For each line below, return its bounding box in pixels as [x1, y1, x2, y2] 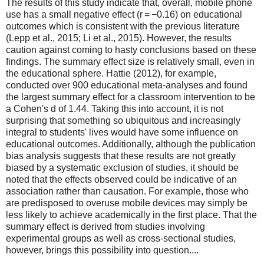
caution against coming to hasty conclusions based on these [6, 44, 256, 55]
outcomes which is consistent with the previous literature [6, 21, 240, 31]
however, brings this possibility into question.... [6, 245, 199, 255]
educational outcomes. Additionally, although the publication [6, 138, 256, 149]
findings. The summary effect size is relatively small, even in [6, 56, 255, 67]
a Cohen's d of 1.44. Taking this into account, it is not [6, 103, 223, 114]
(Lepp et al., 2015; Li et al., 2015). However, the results [6, 32, 232, 43]
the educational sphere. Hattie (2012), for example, [6, 68, 216, 78]
